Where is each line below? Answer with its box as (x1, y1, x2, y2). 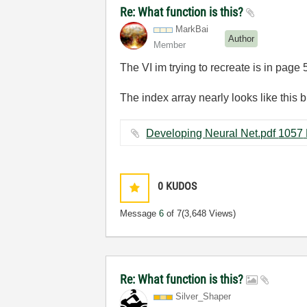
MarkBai (175, 24, 209, 34)
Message (120, 208, 160, 219)
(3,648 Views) (182, 208, 236, 219)
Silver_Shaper (175, 291, 232, 302)
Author (228, 33, 255, 44)
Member (153, 40, 186, 50)
